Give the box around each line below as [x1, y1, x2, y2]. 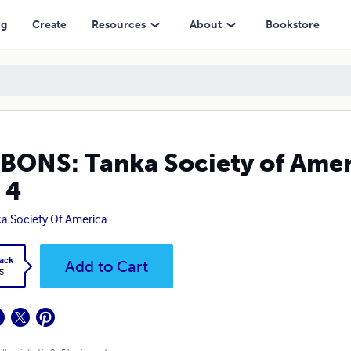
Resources [91, 17, 146, 31]
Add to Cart [64, 257, 148, 276]
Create [31, 17, 67, 31]
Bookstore [265, 17, 320, 31]
